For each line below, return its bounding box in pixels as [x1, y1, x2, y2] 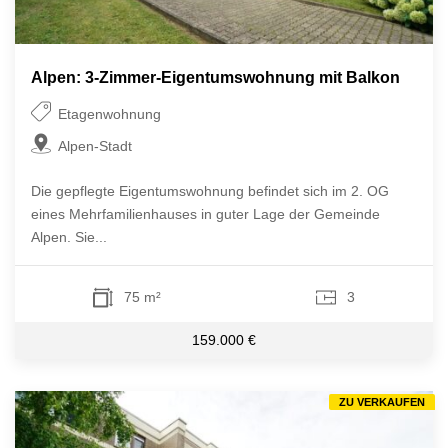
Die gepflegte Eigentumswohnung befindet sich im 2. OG [31, 183, 389, 200]
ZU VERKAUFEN [339, 396, 426, 409]
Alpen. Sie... [31, 229, 107, 246]
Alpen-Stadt [58, 138, 133, 155]
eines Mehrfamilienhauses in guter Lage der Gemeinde [31, 206, 380, 223]
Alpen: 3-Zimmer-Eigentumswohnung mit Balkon [31, 68, 400, 86]
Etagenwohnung [58, 106, 162, 123]
